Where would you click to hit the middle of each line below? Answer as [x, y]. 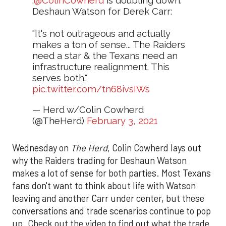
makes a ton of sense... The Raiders [109, 45]
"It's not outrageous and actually [101, 34]
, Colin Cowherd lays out [154, 148]
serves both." [60, 78]
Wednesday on [40, 148]
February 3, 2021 [122, 121]
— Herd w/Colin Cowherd [88, 109]
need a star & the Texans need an [105, 56]
